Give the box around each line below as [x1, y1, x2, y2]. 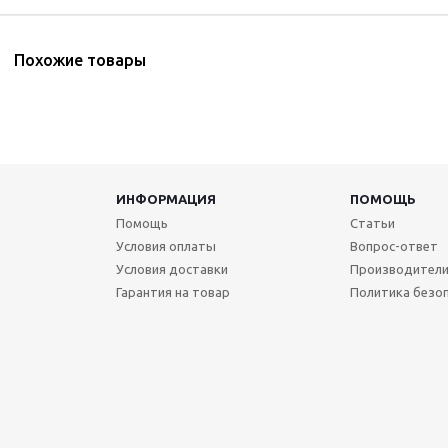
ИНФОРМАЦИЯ [115, 192, 216, 206]
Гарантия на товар [115, 285, 230, 299]
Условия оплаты [115, 239, 216, 253]
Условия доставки [115, 262, 228, 276]
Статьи [349, 216, 395, 230]
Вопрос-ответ [349, 239, 438, 253]
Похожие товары [14, 51, 146, 69]
